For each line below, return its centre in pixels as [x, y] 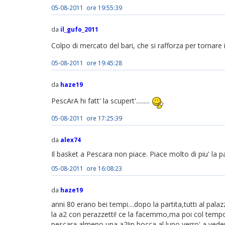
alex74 [71, 140]
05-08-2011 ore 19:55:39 [87, 8]
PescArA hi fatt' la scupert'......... [101, 100]
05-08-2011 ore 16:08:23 [87, 168]
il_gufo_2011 [79, 29]
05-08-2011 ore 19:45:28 [87, 63]
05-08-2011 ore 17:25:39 [87, 118]
